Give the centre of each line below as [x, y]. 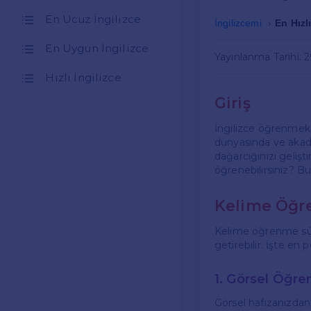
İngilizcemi [238, 23]
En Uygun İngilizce [97, 49]
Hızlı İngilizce [83, 78]
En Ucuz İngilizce [93, 19]
